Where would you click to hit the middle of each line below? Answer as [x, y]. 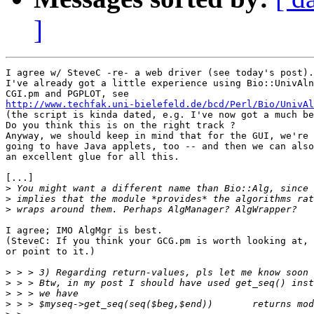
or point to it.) [50, 252]
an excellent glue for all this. [93, 157]
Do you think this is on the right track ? [121, 125]
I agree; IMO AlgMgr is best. [84, 231]
